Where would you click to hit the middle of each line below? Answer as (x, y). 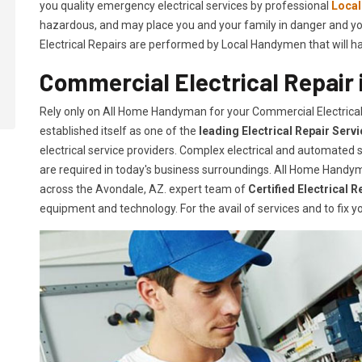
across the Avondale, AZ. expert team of (144, 189)
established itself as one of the (119, 131)
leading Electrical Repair (264, 131)
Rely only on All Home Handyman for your (145, 112)
